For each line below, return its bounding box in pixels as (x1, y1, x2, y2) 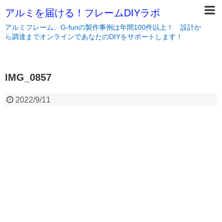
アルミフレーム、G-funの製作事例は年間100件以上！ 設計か (5, 23, 201, 31)
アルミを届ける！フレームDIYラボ (5, 7, 160, 18)
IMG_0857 (5, 72, 52, 83)
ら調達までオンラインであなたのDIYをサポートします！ (5, 33, 183, 41)
